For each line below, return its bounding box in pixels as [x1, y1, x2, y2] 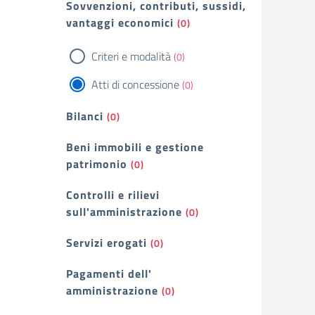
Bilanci [66, 108, 103, 124]
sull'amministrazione [66, 203, 182, 220]
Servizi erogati [66, 234, 147, 251]
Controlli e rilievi [66, 186, 160, 203]
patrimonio [66, 155, 127, 172]
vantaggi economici [66, 14, 174, 31]
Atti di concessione [91, 76, 179, 93]
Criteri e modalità [91, 48, 171, 65]
